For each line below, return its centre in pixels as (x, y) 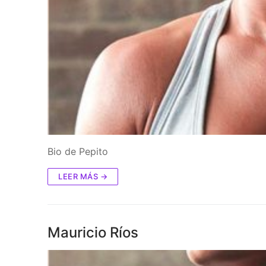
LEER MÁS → (83, 177)
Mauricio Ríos (93, 233)
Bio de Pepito (78, 152)
